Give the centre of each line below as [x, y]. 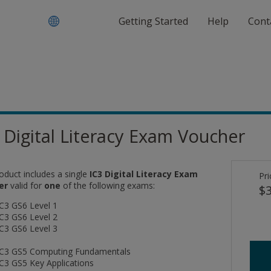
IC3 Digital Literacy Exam [144, 174]
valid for [27, 185]
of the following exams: [108, 185]
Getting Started [153, 21]
